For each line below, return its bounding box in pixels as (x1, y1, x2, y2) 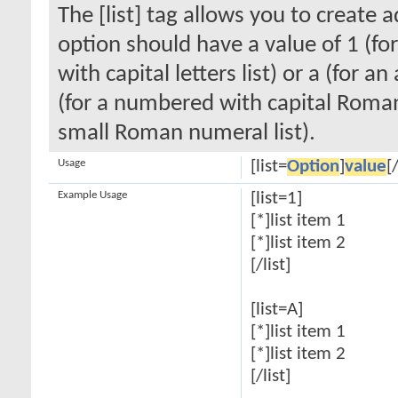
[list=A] (250, 301, 303, 319)
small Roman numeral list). (58, 122, 315, 146)
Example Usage (58, 189, 127, 201)
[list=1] (250, 190, 302, 208)
